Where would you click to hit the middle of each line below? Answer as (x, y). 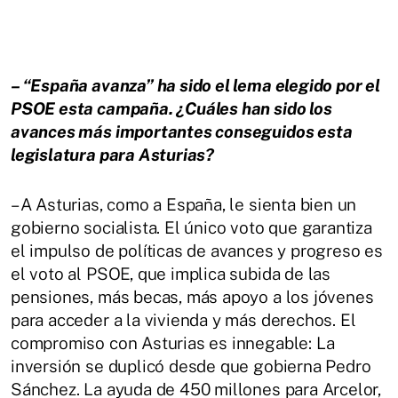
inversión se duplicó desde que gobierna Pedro (191, 366)
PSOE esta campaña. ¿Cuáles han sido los (171, 108)
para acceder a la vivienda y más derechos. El (183, 319)
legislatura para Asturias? (113, 154)
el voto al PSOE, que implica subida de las (171, 273)
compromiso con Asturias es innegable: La (173, 342)
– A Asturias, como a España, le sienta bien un (184, 204)
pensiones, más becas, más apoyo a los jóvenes (192, 296)
